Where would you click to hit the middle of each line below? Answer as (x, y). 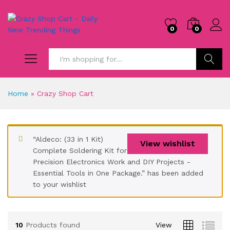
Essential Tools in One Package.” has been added (118, 173)
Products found (53, 225)
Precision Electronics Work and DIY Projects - (112, 162)
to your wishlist (60, 184)
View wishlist (168, 143)
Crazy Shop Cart (65, 93)
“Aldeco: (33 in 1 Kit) (68, 139)
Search (209, 81)
